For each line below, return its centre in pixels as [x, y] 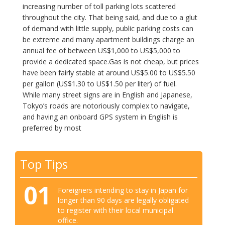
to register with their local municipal [116, 210]
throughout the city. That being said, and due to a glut [110, 17]
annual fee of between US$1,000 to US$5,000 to [101, 50]
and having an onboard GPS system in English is [100, 117]
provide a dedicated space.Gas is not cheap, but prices [111, 62]
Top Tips [44, 164]
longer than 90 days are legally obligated [123, 200]
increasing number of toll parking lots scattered [99, 6]
